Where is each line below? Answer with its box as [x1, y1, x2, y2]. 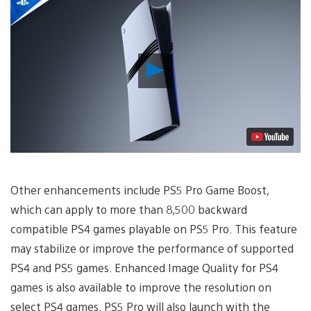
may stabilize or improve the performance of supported [10, 240, 294, 255]
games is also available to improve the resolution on [10, 279, 271, 294]
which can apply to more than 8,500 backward [10, 201, 247, 217]
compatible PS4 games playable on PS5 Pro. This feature [10, 221, 297, 236]
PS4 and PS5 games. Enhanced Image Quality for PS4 [10, 260, 278, 275]
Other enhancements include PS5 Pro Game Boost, [10, 182, 269, 197]
